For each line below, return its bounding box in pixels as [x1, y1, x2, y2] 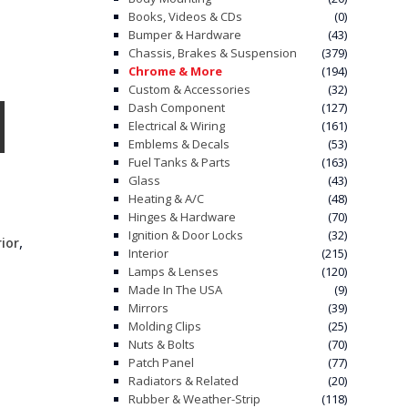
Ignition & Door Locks [128, 227, 243, 243]
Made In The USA [128, 281, 222, 298]
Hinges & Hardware [128, 209, 236, 225]
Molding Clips [128, 318, 201, 334]
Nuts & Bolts [128, 336, 195, 352]
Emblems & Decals [128, 136, 229, 152]
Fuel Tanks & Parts [128, 154, 230, 170]
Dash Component [128, 99, 225, 116]
